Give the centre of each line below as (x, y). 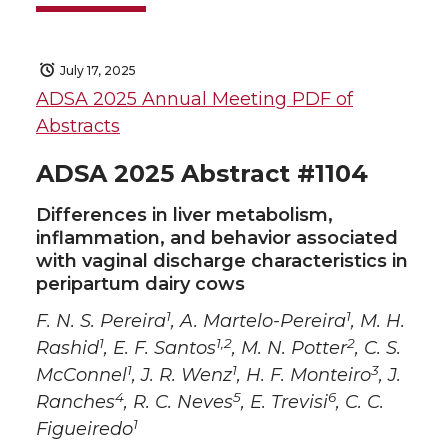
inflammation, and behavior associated (217, 238)
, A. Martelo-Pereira (258, 321)
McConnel (81, 375)
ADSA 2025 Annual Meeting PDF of (194, 99)
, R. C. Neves (178, 402)
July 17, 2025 (98, 70)
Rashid (67, 348)
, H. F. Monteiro (304, 375)
